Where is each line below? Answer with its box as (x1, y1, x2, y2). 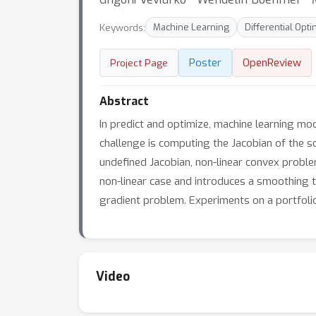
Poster (189, 56, 221, 70)
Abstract (99, 94, 149, 109)
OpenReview (243, 56, 301, 70)
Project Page (110, 56, 168, 69)
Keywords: (99, 20, 145, 34)
